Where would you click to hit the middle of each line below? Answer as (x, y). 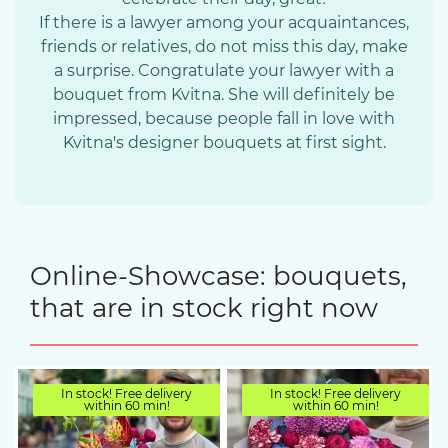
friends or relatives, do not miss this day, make (224, 46)
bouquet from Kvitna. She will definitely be (224, 94)
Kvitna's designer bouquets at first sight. (224, 142)
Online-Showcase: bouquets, (218, 276)
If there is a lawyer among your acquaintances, (224, 22)
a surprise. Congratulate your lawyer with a (224, 70)
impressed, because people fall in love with (224, 118)
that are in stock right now (204, 308)
